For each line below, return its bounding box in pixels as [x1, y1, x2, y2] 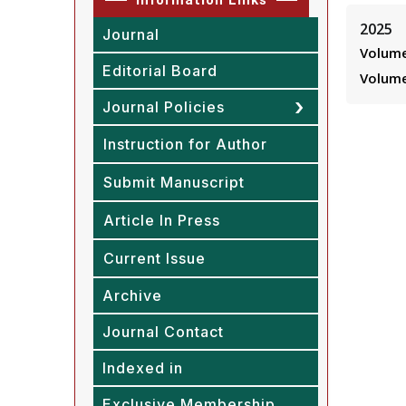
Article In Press [103, 210, 220, 229]
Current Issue [103, 248, 206, 267]
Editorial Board [102, 61, 217, 80]
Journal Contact [102, 322, 224, 341]
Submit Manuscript [103, 172, 245, 191]
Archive [102, 285, 162, 304]
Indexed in [102, 358, 183, 377]
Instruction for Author [103, 134, 267, 153]
